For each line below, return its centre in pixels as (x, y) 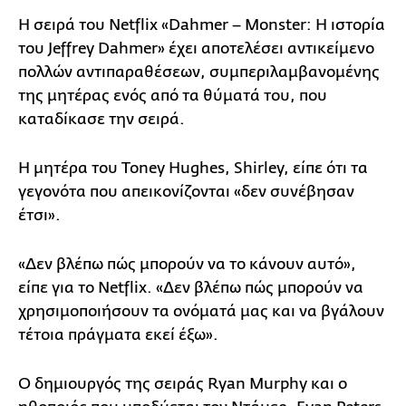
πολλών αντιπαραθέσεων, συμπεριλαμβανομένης (199, 72)
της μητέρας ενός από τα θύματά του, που (173, 95)
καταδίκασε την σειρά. (101, 119)
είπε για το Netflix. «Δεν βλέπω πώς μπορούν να (191, 287)
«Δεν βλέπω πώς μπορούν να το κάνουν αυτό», (187, 264)
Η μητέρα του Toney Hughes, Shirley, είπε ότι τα (193, 168)
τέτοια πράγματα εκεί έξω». (118, 334)
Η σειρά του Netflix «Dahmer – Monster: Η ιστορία (202, 24)
